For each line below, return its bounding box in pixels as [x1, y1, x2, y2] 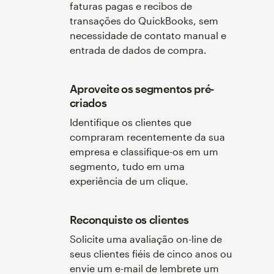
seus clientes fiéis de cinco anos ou [69, 247, 232, 259]
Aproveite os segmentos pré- [69, 81, 214, 95]
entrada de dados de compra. [69, 43, 207, 56]
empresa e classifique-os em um [69, 145, 218, 157]
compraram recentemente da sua [69, 130, 225, 143]
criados [69, 95, 107, 109]
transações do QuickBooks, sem [69, 14, 218, 26]
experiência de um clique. [69, 174, 188, 187]
